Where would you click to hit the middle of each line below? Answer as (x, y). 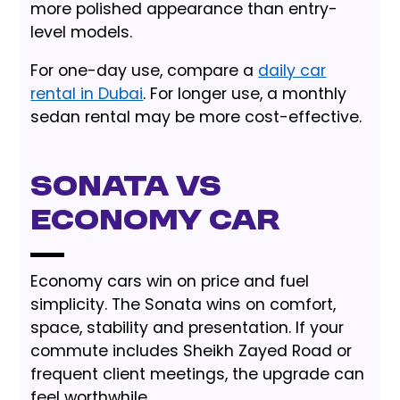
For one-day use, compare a (145, 71)
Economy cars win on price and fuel (170, 281)
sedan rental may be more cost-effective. (196, 117)
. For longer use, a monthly (245, 94)
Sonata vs (126, 188)
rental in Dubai (87, 94)
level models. (82, 33)
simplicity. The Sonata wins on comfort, (183, 304)
